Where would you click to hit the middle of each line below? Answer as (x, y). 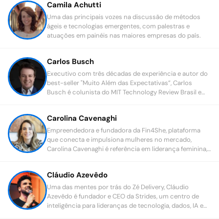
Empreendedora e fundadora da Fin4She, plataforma (124, 130)
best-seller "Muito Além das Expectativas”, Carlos (120, 83)
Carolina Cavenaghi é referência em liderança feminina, (127, 149)
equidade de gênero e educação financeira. (110, 158)
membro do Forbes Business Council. (102, 101)
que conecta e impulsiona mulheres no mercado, (119, 140)
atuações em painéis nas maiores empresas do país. (124, 35)
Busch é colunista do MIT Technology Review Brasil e (124, 92)
